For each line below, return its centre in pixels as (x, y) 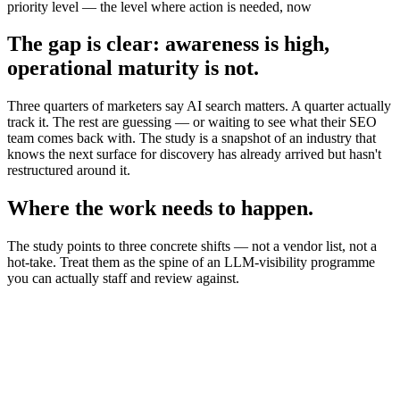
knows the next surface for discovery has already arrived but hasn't (194, 154)
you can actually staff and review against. (123, 279)
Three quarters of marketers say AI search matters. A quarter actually (199, 106)
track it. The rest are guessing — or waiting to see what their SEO (192, 122)
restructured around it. (69, 171)
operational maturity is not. (133, 68)
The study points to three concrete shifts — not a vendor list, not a (192, 246)
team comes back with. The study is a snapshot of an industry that (192, 138)
